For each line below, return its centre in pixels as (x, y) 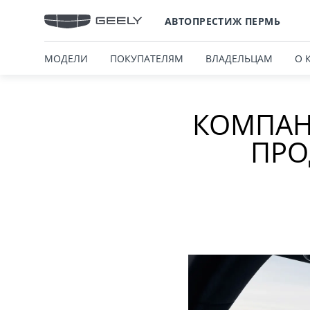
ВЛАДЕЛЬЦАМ (239, 58)
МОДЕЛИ (66, 58)
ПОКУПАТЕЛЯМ (147, 58)
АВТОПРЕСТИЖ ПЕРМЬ (223, 21)
